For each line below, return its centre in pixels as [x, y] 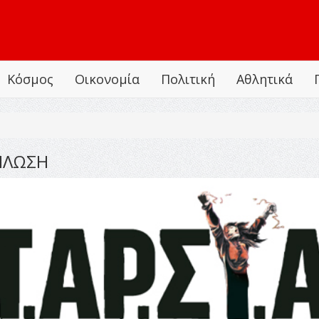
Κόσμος [30, 79]
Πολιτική [188, 79]
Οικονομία [107, 79]
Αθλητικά [265, 79]
